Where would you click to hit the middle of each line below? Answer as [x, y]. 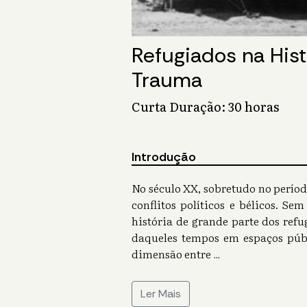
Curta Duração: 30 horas [205, 107]
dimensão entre [171, 254]
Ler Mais [161, 294]
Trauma [167, 80]
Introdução [164, 157]
